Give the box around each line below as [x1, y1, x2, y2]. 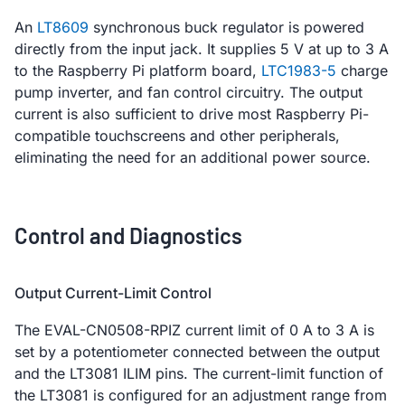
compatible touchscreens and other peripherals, [14, 126, 340, 145]
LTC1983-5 [261, 61, 336, 80]
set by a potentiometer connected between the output [14, 342, 380, 361]
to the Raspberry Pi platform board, [14, 61, 261, 80]
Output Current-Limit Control [14, 283, 212, 302]
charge [336, 61, 388, 80]
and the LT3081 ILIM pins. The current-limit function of [14, 363, 383, 382]
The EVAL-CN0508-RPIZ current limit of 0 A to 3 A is [14, 320, 374, 339]
